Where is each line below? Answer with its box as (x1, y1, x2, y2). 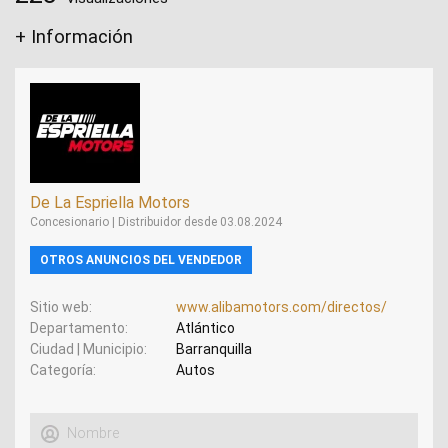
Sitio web (30, 298, 89, 315)
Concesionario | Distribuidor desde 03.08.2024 (30, 214, 282, 229)
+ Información (15, 25, 133, 48)
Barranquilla (175, 340, 252, 357)
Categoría (30, 361, 93, 378)
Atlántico (175, 319, 235, 336)
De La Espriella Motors (30, 192, 190, 212)
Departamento (30, 319, 125, 336)
